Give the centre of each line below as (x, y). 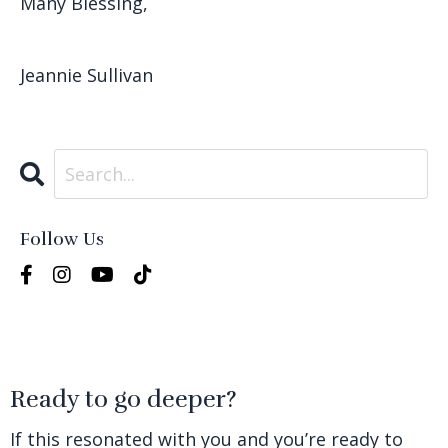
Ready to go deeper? (123, 399)
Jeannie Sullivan (86, 75)
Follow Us (62, 239)
